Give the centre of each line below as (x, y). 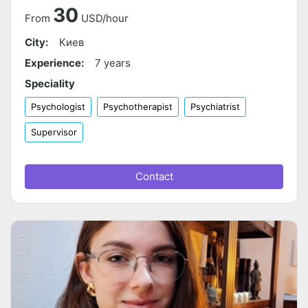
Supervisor (54, 132)
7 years (113, 63)
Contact (154, 177)
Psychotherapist (138, 107)
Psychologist (58, 107)
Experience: (54, 63)
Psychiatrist (215, 107)
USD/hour (105, 19)
